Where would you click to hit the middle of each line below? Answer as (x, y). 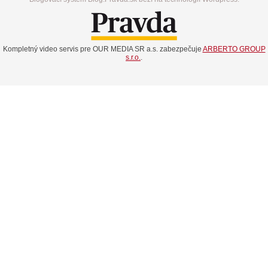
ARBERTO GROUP (234, 49)
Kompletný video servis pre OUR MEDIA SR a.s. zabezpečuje (103, 49)
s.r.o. (133, 58)
